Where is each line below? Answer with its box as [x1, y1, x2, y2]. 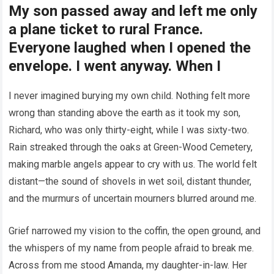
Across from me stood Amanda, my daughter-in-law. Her [9, 259, 248, 272]
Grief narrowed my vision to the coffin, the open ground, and [9, 225, 261, 237]
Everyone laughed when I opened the [9, 39, 251, 57]
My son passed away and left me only [9, 2, 258, 20]
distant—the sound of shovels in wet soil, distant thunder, [9, 176, 252, 188]
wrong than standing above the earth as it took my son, [9, 107, 241, 119]
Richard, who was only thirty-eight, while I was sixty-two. [9, 124, 250, 136]
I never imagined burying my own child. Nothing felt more [9, 90, 251, 102]
